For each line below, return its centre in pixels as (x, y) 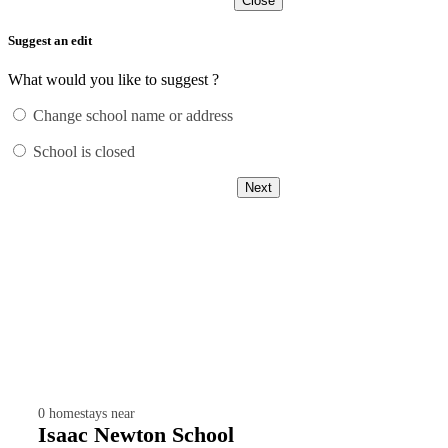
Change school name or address (133, 116)
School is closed (84, 152)
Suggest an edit (50, 40)
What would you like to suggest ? (113, 80)
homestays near (92, 414)
